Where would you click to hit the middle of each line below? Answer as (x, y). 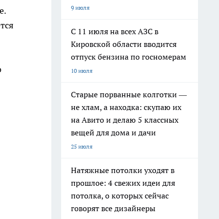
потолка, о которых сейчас (120, 196)
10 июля (82, 71)
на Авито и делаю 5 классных (125, 120)
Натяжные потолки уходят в (123, 170)
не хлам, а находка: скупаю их (126, 107)
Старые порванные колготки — (129, 94)
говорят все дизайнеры (113, 208)
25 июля (82, 146)
